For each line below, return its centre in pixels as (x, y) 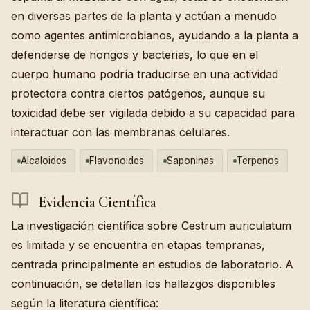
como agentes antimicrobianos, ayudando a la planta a (155, 35)
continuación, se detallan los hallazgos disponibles (143, 284)
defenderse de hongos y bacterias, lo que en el (135, 54)
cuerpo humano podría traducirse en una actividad (145, 74)
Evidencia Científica (95, 202)
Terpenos (258, 160)
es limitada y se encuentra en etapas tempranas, (138, 245)
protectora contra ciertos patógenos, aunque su (138, 93)
